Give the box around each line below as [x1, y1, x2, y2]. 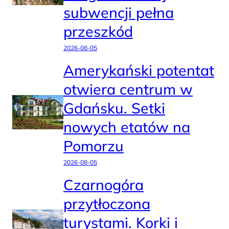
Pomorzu [63, 136, 124, 155]
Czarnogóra [63, 175, 144, 194]
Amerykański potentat [63, 61, 214, 80]
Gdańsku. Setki [63, 99, 165, 118]
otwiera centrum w [63, 80, 193, 99]
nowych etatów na [63, 118, 190, 136]
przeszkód [63, 22, 133, 41]
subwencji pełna [63, 3, 174, 22]
